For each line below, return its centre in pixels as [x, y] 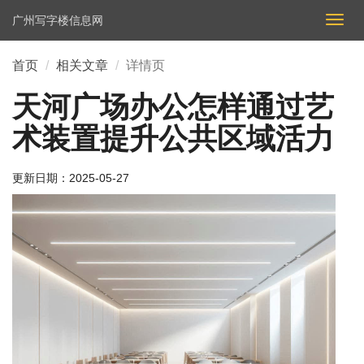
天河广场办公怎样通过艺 [173, 107]
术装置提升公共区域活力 [173, 139]
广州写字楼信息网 [58, 20]
